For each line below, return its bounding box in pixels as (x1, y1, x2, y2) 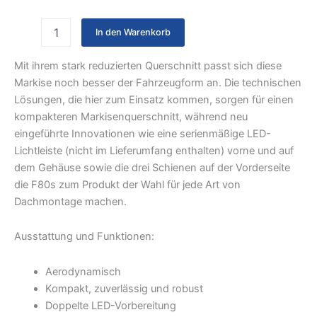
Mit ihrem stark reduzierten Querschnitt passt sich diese (14, 59, 282, 72)
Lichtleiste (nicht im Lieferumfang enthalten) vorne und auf (14, 144, 294, 157)
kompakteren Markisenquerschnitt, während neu (14, 110, 248, 123)
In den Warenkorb (95, 27, 171, 38)
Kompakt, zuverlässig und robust (45, 282, 203, 295)
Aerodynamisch (45, 265, 121, 278)
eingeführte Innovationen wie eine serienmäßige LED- (14, 127, 271, 140)
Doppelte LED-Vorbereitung (45, 299, 176, 312)
